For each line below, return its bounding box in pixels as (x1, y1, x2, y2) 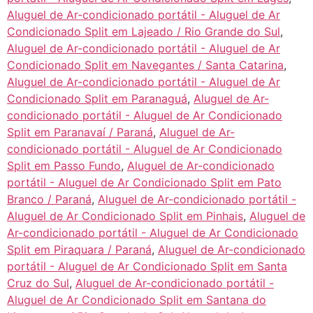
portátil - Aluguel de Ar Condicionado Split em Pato (7, 175, 282, 189)
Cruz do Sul (7, 275, 69, 290)
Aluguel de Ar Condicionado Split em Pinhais (7, 208, 243, 223)
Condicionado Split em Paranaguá (7, 91, 187, 105)
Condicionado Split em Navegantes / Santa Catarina (7, 57, 284, 72)
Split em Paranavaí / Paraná (7, 124, 153, 139)
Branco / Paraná (7, 191, 92, 206)
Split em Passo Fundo (7, 158, 121, 173)
